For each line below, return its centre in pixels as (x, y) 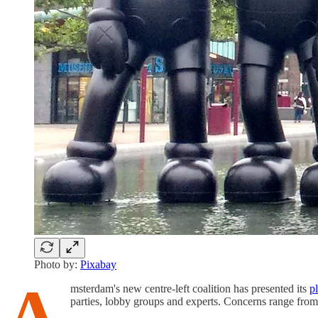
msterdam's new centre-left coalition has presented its (190, 288)
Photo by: (57, 264)
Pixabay (98, 264)
